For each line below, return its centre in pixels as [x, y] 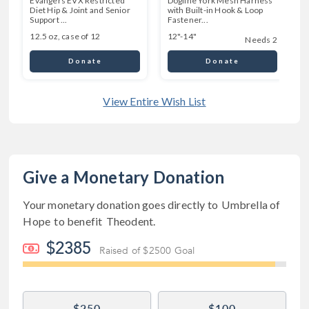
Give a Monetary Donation [124, 177]
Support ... [49, 19]
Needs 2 [261, 39]
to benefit [78, 221]
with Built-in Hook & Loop [215, 10]
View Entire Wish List [154, 101]
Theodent [130, 221]
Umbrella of [251, 204]
